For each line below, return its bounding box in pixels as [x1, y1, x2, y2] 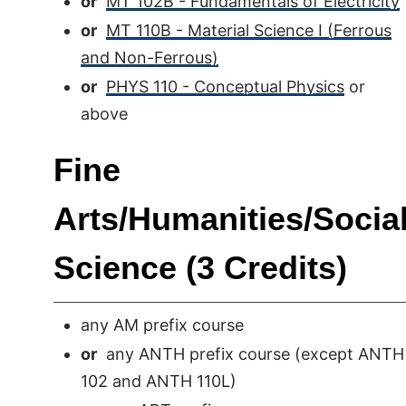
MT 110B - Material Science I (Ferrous [106, 21, 391, 40]
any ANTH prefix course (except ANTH [97, 344, 404, 363]
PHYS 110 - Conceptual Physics [106, 77, 344, 96]
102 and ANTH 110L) [81, 372, 237, 391]
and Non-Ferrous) [81, 48, 218, 67]
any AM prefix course [81, 315, 244, 334]
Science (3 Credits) [53, 249, 347, 286]
